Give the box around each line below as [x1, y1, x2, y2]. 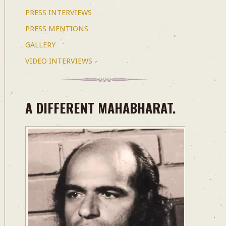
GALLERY [25, 40, 55, 49]
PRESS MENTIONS [25, 24, 88, 33]
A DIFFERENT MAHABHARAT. [25, 97, 176, 118]
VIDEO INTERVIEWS [25, 56, 92, 66]
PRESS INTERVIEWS [25, 8, 92, 17]
